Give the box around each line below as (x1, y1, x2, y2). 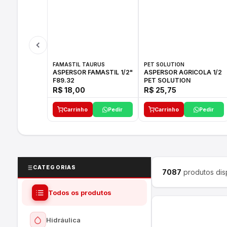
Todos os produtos (48, 188, 111, 197)
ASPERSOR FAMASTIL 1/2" (52, 68, 88, 76)
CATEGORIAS (32, 164, 77, 171)
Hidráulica (46, 215, 81, 224)
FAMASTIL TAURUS (52, 61, 105, 67)
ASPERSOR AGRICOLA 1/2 (143, 68, 222, 76)
